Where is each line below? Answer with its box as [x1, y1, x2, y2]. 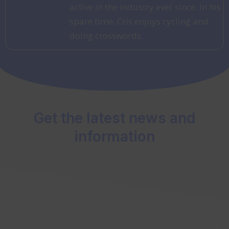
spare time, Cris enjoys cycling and [70, 15, 209, 27]
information [74, 128, 155, 146]
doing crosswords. [70, 29, 143, 41]
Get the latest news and [34, 109, 195, 127]
